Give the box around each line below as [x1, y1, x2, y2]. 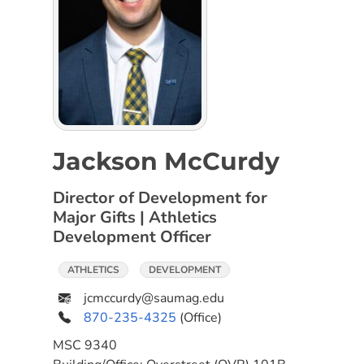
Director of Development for [53, 187, 267, 209]
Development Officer [53, 226, 211, 248]
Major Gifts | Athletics [53, 206, 217, 228]
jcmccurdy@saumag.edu [84, 289, 224, 307]
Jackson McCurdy [53, 146, 279, 176]
